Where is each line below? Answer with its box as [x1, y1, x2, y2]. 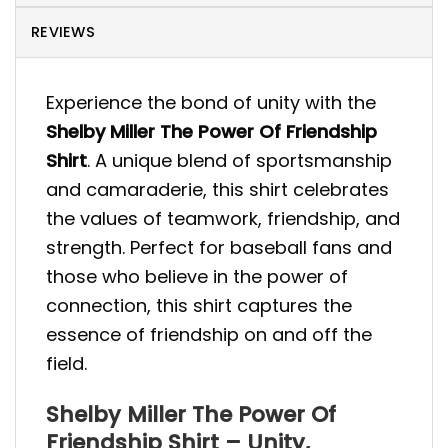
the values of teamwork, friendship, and [46, 206, 400, 232]
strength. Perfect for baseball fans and [46, 235, 392, 261]
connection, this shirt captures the [46, 293, 352, 319]
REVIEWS [31, 22, 96, 43]
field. [46, 351, 87, 377]
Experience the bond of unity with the [46, 90, 376, 116]
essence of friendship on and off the [46, 322, 372, 348]
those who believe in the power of [46, 264, 348, 290]
